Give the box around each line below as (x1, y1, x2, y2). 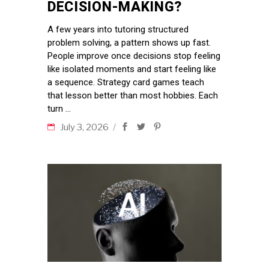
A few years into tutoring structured (47, 24, 189, 35)
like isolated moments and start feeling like (47, 64, 216, 75)
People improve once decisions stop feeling (47, 50, 220, 62)
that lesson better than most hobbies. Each (47, 90, 218, 101)
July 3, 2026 (60, 122, 110, 133)
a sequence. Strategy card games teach (47, 77, 204, 88)
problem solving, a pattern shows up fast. (47, 37, 211, 49)
